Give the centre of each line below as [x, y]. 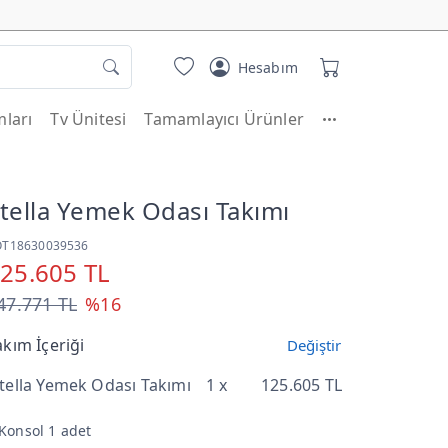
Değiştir [314, 344]
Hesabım [267, 67]
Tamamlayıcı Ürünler [224, 119]
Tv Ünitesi [88, 119]
